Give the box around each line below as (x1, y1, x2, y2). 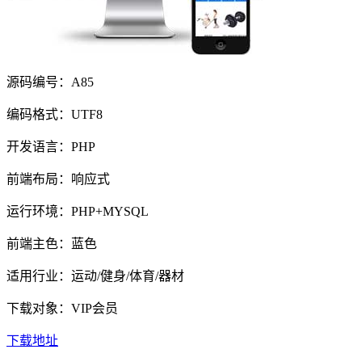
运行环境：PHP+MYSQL (6, 204, 149, 219)
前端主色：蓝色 (6, 237, 97, 251)
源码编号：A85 (6, 75, 94, 90)
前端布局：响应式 (6, 172, 110, 187)
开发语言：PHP (6, 140, 95, 154)
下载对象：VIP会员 (6, 301, 118, 316)
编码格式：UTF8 (6, 107, 103, 122)
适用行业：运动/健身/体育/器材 (6, 269, 184, 284)
